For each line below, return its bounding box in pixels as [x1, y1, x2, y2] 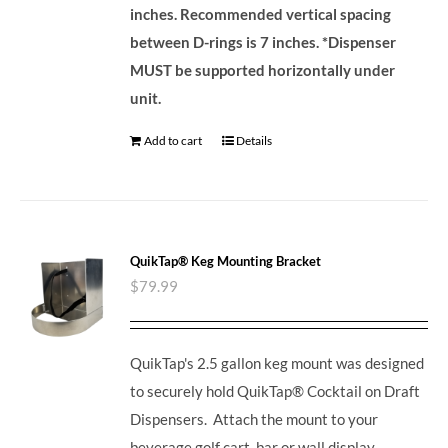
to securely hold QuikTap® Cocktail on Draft [130, 381, 421, 400]
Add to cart [144, 132, 203, 148]
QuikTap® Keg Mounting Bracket [130, 252, 322, 269]
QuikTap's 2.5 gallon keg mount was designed [130, 353, 425, 372]
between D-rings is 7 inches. [130, 32, 320, 51]
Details [236, 132, 273, 148]
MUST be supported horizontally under [130, 60, 396, 79]
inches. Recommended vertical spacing [130, 4, 392, 23]
